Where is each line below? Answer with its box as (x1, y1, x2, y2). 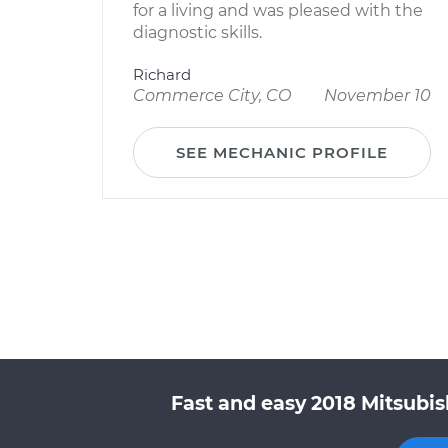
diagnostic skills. (133, 23, 262, 42)
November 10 (324, 86, 431, 105)
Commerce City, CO (133, 86, 291, 105)
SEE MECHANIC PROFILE (176, 143, 388, 162)
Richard (133, 65, 191, 84)
